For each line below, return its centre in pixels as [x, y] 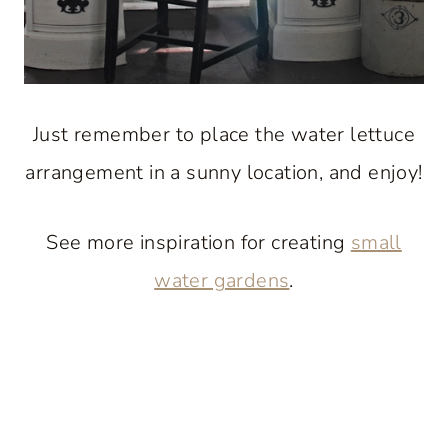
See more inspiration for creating [198, 243]
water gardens [222, 281]
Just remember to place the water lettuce [224, 135]
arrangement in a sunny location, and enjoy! [224, 173]
